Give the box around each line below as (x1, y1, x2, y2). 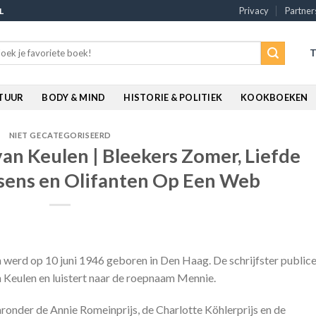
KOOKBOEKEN (241, 92, 308, 103)
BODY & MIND (42, 92, 106, 103)
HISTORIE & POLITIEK (123, 92, 223, 103)
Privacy (239, 5, 269, 16)
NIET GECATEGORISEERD (8, 130, 111, 140)
